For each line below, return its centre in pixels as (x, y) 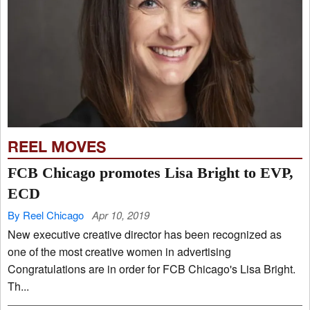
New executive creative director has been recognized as (86, 235)
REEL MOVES (57, 147)
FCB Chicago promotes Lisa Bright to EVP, (151, 173)
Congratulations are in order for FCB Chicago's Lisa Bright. (152, 269)
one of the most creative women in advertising (86, 252)
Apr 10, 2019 (121, 215)
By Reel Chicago (46, 215)
